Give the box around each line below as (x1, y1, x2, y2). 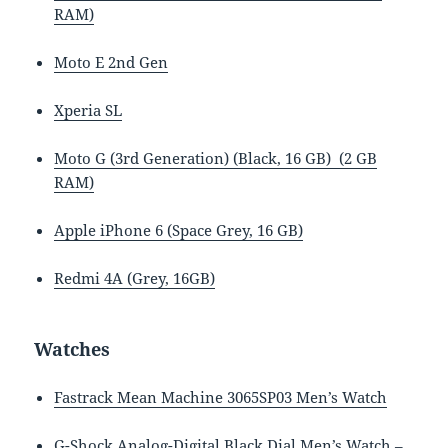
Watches (34, 336, 111, 361)
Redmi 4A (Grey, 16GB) (54, 267, 216, 288)
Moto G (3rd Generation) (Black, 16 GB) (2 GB (54, 147, 378, 168)
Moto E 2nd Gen (54, 51, 169, 72)
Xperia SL (54, 99, 123, 120)
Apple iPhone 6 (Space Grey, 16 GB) (54, 219, 304, 240)
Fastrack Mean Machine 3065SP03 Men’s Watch (54, 386, 388, 407)
